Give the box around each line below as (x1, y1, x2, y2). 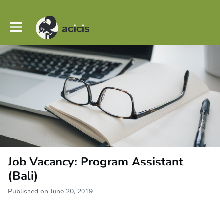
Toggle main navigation (9, 19, 80, 28)
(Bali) (8, 168, 38, 184)
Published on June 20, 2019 (8, 187, 93, 196)
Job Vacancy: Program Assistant (8, 154, 183, 170)
